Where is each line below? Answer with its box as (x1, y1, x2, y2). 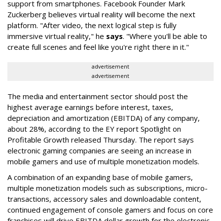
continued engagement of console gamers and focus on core (7, 204, 213, 215)
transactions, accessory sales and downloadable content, (7, 193, 201, 204)
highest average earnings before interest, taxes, (7, 102, 173, 112)
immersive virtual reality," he (7, 31, 106, 41)
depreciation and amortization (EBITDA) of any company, (7, 112, 200, 123)
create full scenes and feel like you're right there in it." (7, 41, 189, 52)
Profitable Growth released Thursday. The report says (7, 134, 194, 145)
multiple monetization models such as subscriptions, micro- (7, 183, 208, 193)
